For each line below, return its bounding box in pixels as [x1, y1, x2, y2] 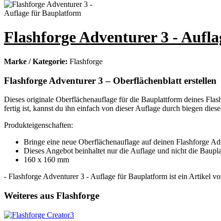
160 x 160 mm [24, 155, 69, 164]
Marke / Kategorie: [4, 57, 70, 66]
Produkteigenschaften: [4, 121, 73, 130]
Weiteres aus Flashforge [4, 190, 99, 201]
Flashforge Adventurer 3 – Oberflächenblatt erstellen [4, 75, 217, 86]
